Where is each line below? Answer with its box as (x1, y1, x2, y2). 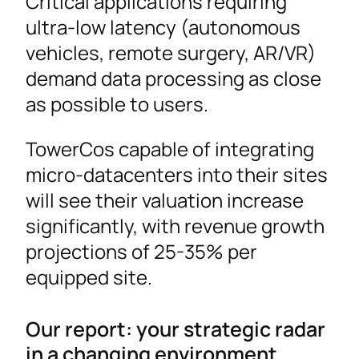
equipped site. (26, 263, 152, 290)
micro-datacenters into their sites (26, 160, 328, 188)
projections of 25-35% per (26, 237, 257, 264)
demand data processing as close (26, 64, 321, 91)
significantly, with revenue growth (26, 212, 325, 239)
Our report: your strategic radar (26, 314, 325, 342)
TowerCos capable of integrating (26, 135, 314, 162)
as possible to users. (26, 90, 208, 117)
